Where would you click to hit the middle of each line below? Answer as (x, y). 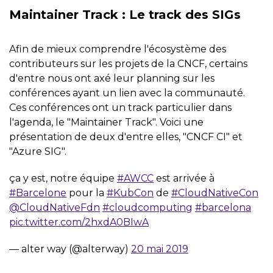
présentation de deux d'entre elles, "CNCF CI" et (126, 136)
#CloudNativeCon (215, 193)
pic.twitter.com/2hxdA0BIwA (79, 222)
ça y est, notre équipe (63, 178)
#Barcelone (38, 193)
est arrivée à (184, 178)
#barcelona (223, 207)
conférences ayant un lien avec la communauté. (127, 93)
